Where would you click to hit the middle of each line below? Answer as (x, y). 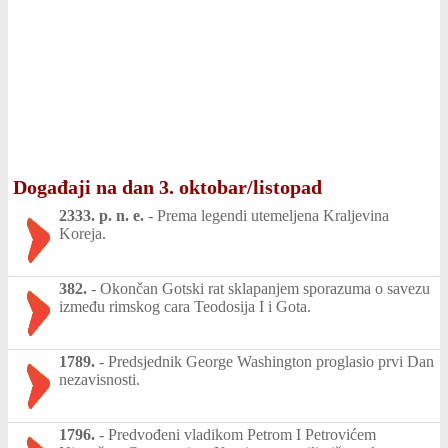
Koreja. (82, 233)
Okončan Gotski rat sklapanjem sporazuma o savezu (265, 288)
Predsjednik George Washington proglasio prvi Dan (271, 361)
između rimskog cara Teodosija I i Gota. (185, 306)
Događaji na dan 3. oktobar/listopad (167, 187)
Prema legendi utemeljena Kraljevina (273, 215)
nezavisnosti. (99, 379)
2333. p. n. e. (101, 215)
